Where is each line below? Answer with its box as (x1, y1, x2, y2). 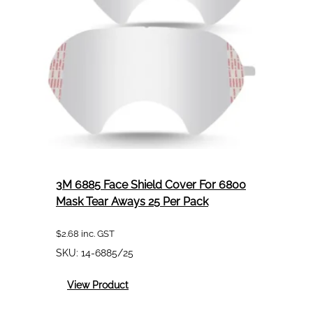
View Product (67, 279, 129, 291)
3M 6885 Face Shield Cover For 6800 (56, 177, 246, 191)
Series (128, 16, 156, 28)
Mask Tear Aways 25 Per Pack (56, 194, 208, 208)
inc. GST (79, 228, 115, 239)
